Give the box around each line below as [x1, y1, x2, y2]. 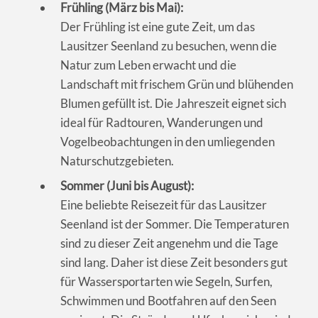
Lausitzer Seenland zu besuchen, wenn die [60, 38, 277, 53]
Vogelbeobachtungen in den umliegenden [60, 133, 275, 149]
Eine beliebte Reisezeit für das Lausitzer [60, 197, 267, 212]
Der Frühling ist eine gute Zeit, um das [60, 18, 255, 34]
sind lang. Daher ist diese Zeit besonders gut [60, 254, 287, 270]
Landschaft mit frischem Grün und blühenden [60, 76, 293, 92]
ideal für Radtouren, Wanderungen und [60, 114, 263, 130]
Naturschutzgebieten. [60, 153, 174, 168]
